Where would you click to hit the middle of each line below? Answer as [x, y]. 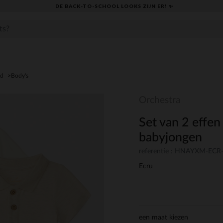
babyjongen [170, 138]
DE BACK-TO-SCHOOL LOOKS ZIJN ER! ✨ [114, 6]
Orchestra [160, 100]
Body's [20, 76]
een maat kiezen [164, 218]
